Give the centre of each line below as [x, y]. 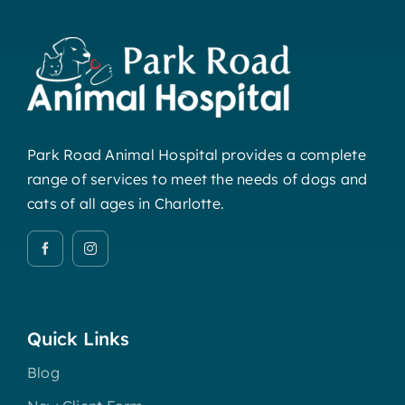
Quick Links [78, 338]
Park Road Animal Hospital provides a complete [196, 154]
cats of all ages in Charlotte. [126, 203]
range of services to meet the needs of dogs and [197, 179]
